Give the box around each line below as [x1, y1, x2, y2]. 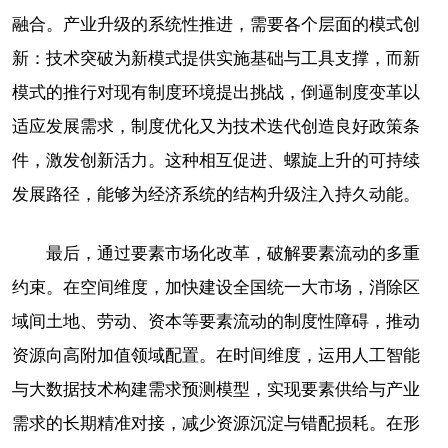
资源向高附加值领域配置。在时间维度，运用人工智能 [12, 345, 420, 365]
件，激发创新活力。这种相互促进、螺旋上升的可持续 [12, 150, 420, 170]
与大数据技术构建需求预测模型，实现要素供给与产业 [12, 379, 420, 399]
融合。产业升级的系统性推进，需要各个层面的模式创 [12, 14, 420, 34]
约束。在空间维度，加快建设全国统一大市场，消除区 [12, 277, 420, 297]
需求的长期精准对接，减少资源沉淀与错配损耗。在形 [12, 413, 420, 433]
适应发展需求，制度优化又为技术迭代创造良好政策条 [12, 116, 420, 136]
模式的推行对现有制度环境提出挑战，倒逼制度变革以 [12, 82, 420, 102]
